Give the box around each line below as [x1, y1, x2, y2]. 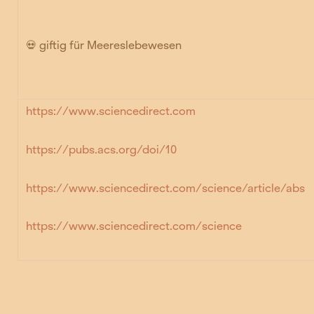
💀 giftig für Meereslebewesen [26, 38, 182, 52]
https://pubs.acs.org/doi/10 [26, 142, 177, 156]
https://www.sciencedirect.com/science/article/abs [26, 181, 306, 195]
